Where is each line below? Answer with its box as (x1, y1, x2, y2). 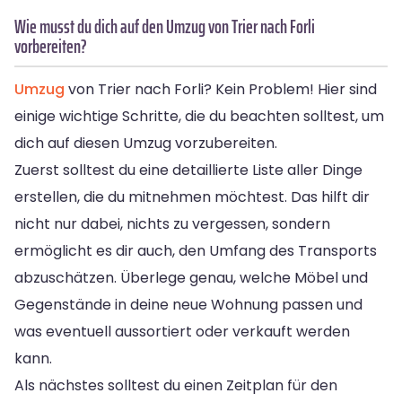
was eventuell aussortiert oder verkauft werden (14, 320, 350, 342)
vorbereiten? (14, 31, 87, 61)
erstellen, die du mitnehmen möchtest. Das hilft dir (14, 186, 370, 207)
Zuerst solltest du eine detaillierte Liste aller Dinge (14, 159, 363, 180)
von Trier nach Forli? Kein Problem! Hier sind (65, 78, 377, 100)
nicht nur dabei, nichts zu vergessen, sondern (14, 213, 330, 234)
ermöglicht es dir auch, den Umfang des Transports (14, 240, 377, 261)
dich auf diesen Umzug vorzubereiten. (14, 132, 277, 153)
